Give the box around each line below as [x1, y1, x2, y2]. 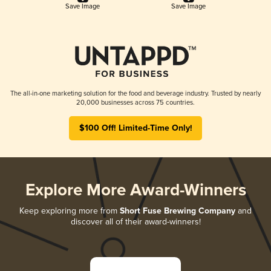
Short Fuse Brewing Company [120, 205, 235, 217]
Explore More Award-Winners [25, 180, 246, 201]
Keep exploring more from [19, 205, 120, 216]
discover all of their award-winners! [70, 216, 201, 227]
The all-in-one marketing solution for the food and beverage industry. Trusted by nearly [10, 89, 261, 97]
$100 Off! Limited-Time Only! [79, 122, 192, 134]
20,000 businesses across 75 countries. [76, 98, 195, 106]
